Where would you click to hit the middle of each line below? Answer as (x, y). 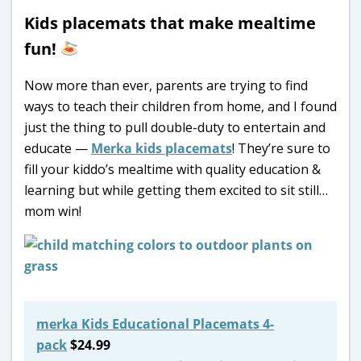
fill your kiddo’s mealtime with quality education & (172, 169)
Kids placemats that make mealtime (170, 23)
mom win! (53, 211)
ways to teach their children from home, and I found (180, 106)
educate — (58, 148)
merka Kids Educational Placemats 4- (155, 324)
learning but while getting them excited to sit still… (176, 190)
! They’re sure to (281, 148)
